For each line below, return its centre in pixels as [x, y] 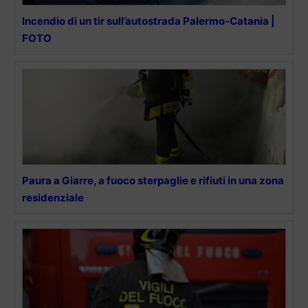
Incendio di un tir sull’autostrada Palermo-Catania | [148, 21]
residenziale [53, 197]
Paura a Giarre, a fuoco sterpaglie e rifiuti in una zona [153, 180]
